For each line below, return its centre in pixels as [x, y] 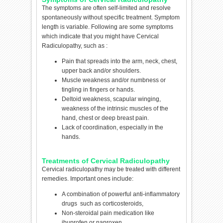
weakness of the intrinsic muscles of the [115, 108]
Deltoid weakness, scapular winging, [111, 99]
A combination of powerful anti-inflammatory [121, 194]
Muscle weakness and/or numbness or [114, 80]
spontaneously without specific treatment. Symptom [111, 17]
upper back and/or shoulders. [102, 70]
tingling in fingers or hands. [99, 89]
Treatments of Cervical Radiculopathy [106, 161]
